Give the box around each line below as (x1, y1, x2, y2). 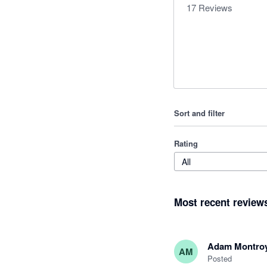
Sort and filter (174, 107, 225, 119)
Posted (207, 253, 232, 265)
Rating (174, 138, 198, 149)
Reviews (196, 1, 232, 14)
